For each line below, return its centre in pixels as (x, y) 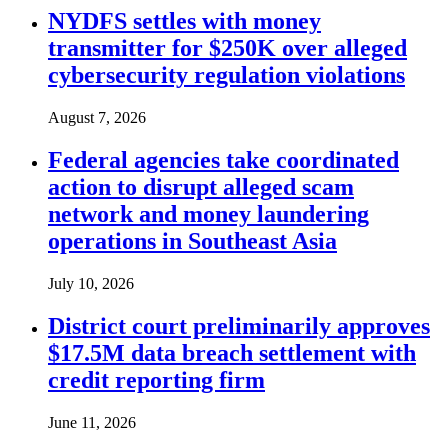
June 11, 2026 (92, 422)
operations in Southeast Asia (192, 240)
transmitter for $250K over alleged (227, 48)
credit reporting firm (156, 379)
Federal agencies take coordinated (223, 159)
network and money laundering (208, 213)
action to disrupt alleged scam (201, 186)
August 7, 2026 (97, 118)
